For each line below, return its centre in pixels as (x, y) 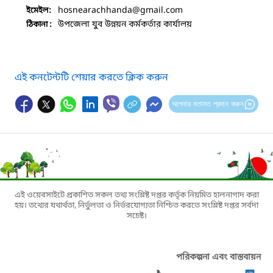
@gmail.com (158, 10)
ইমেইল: (39, 10)
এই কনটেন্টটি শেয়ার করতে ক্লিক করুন (91, 78)
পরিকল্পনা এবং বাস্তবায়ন (218, 257)
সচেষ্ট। (136, 216)
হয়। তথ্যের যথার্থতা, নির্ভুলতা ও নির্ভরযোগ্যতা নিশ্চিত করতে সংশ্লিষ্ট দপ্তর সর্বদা (136, 205)
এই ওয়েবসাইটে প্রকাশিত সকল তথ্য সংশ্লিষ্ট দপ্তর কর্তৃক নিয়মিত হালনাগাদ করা (136, 195)
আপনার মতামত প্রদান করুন (207, 104)
